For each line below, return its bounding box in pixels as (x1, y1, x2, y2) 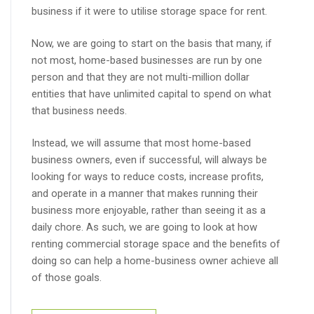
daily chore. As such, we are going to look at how (32, 221, 257, 234)
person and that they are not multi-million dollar (32, 71, 250, 84)
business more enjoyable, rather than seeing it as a (32, 204, 266, 217)
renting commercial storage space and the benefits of (32, 238, 280, 251)
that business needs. (32, 104, 127, 118)
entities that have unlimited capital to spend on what (32, 88, 271, 101)
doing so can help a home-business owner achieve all (32, 254, 278, 268)
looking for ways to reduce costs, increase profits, (32, 170, 264, 184)
